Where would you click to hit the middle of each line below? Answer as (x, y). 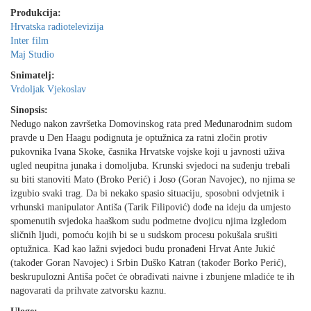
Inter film (30, 41)
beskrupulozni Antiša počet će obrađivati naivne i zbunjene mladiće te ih (152, 277)
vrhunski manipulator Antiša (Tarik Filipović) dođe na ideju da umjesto (151, 207)
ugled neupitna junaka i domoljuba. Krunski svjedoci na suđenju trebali (150, 166)
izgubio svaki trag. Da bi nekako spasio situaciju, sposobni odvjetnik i (148, 193)
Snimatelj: (33, 75)
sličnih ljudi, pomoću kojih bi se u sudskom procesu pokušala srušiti (144, 235)
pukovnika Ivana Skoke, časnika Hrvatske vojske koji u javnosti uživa (148, 152)
